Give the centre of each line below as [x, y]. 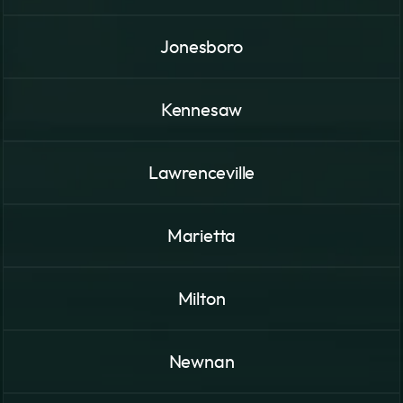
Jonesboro [201, 48]
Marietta [201, 237]
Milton [201, 300]
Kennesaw [201, 111]
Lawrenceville [201, 174]
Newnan [201, 363]
